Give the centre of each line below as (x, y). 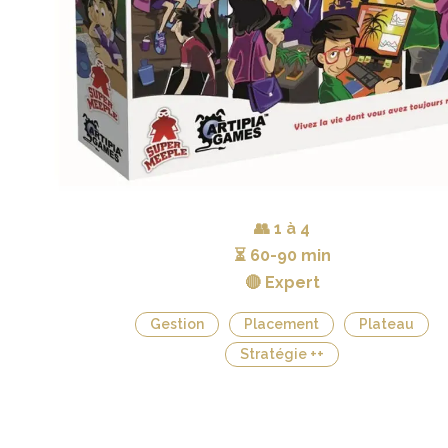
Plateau (386, 324)
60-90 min (290, 255)
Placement (281, 324)
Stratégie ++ (282, 354)
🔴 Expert (282, 282)
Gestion (177, 324)
